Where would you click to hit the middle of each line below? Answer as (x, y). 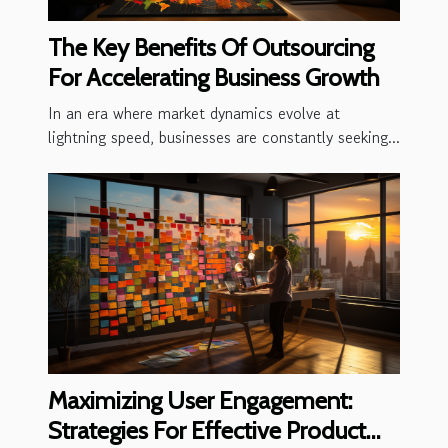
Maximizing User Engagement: (200, 400)
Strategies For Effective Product (207, 430)
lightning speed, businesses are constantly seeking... (224, 136)
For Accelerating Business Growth (214, 77)
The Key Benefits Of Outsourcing (211, 47)
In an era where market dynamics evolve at (194, 112)
